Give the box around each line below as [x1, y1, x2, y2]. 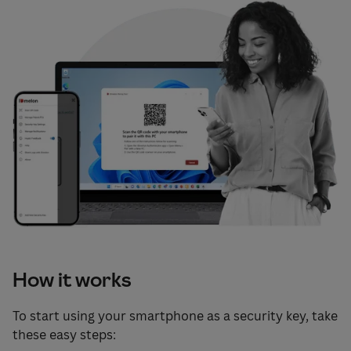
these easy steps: [13, 326, 116, 344]
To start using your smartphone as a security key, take [13, 307, 338, 325]
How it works [13, 266, 131, 293]
